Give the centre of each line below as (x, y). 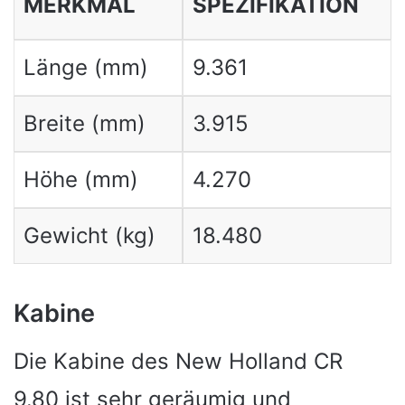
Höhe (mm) (80, 179)
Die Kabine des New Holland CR (178, 361)
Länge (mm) (85, 67)
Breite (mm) (84, 123)
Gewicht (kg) (89, 235)
